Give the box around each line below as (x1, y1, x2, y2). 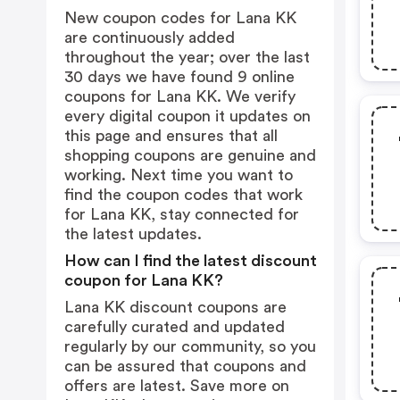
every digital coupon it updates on (64, 108, 311, 124)
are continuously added (64, 29, 235, 46)
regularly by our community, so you (64, 338, 316, 354)
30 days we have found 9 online (64, 69, 295, 85)
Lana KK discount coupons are (64, 299, 287, 315)
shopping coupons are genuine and (64, 147, 316, 163)
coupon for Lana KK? (64, 272, 223, 288)
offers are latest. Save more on (64, 378, 289, 394)
